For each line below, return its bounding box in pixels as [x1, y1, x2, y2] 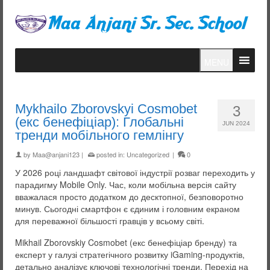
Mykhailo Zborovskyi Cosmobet [15, 101, 197, 116]
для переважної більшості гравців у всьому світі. [15, 215, 204, 227]
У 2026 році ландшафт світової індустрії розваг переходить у [15, 166, 255, 178]
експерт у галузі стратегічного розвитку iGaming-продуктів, [15, 248, 245, 260]
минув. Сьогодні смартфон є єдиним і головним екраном [15, 202, 240, 215]
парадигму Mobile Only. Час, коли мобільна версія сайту [15, 178, 236, 190]
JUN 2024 [222, 120, 250, 127]
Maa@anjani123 [33, 149, 80, 159]
